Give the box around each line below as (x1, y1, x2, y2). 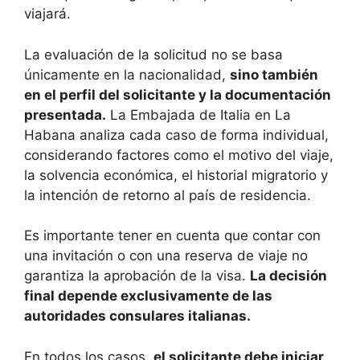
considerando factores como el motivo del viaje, (24, 146, 333, 163)
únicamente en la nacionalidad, (24, 66, 230, 83)
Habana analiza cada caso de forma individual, (24, 126, 329, 143)
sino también (230, 66, 318, 83)
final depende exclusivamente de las (24, 288, 272, 305)
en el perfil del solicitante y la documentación (24, 86, 331, 103)
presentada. (24, 106, 106, 123)
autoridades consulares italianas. (24, 308, 251, 325)
